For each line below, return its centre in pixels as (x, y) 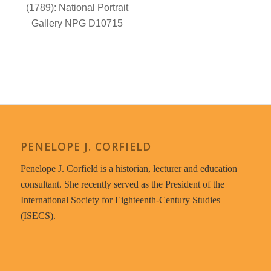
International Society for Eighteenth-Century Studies (120, 200)
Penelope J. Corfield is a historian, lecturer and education (129, 168)
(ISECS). (38, 215)
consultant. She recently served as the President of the (122, 184)
